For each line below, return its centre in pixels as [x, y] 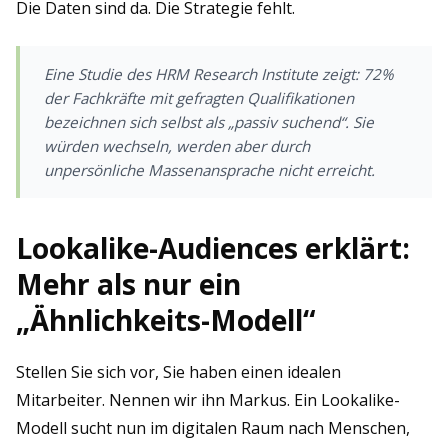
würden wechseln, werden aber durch [177, 146]
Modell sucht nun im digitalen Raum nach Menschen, [213, 428]
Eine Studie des [99, 74]
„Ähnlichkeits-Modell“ [165, 320]
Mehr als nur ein [128, 284]
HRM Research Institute [236, 74]
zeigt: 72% [356, 74]
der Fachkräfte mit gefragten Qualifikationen [199, 98]
